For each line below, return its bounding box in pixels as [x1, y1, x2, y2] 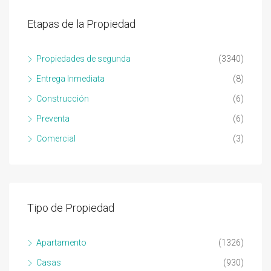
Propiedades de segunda [36, 53, 131, 64]
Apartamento [36, 237, 87, 247]
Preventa [36, 113, 70, 123]
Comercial [36, 133, 76, 143]
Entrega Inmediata [36, 73, 105, 83]
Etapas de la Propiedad [27, 17, 135, 30]
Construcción [36, 93, 89, 103]
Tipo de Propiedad [27, 201, 114, 214]
